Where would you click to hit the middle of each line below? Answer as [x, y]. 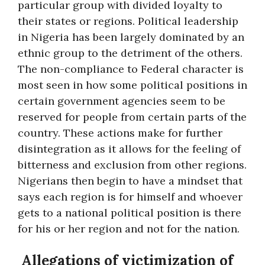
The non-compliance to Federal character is [131, 69]
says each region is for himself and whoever [130, 197]
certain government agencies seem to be [122, 101]
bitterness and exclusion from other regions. [132, 165]
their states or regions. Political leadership [128, 21]
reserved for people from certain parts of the [132, 117]
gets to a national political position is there [130, 213]
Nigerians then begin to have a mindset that [130, 181]
